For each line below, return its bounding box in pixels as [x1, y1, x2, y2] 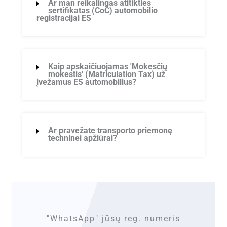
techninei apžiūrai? [48, 134, 118, 143]
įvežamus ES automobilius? [36, 78, 136, 87]
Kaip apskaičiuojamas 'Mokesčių [48, 62, 168, 72]
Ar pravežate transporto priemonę [48, 126, 173, 136]
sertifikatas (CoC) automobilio [48, 6, 158, 16]
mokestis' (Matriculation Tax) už [48, 70, 166, 80]
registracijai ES [36, 14, 91, 23]
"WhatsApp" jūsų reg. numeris [47, 214, 180, 224]
